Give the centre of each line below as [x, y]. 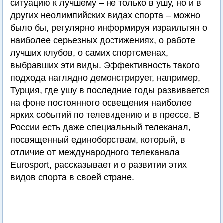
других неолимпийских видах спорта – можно [105, 16]
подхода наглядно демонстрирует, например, [105, 78]
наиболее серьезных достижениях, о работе [103, 41]
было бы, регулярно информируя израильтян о [109, 28]
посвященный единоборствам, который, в [98, 140]
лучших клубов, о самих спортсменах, [89, 53]
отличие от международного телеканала [95, 153]
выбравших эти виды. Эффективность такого [105, 65]
